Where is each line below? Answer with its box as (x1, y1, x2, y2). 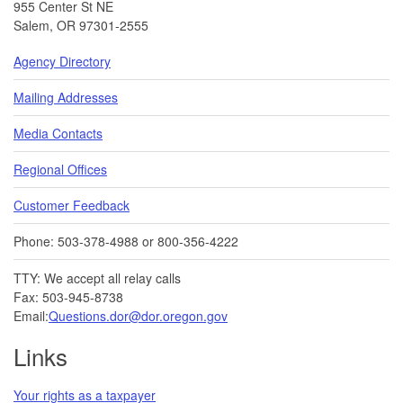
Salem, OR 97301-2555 (13, 15, 148, 34)
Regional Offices (13, 159, 107, 178)
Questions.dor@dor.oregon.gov (49, 306, 228, 325)
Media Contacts (13, 123, 103, 142)
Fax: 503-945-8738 (13, 287, 123, 306)
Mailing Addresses (13, 87, 118, 106)
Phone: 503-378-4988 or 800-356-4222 (13, 231, 238, 250)
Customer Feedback (13, 195, 130, 214)
